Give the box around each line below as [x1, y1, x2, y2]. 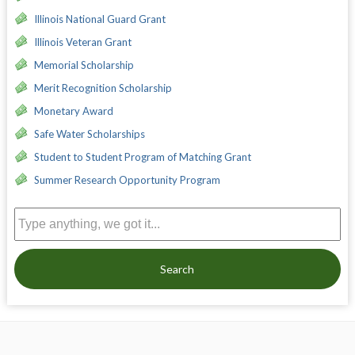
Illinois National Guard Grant [33, 12, 166, 25]
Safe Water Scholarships [33, 127, 145, 140]
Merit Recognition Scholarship [33, 81, 172, 94]
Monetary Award [33, 104, 113, 117]
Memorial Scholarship [33, 58, 134, 71]
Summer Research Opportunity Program [33, 173, 220, 186]
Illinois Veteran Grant [33, 35, 132, 48]
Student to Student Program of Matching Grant [33, 150, 251, 163]
